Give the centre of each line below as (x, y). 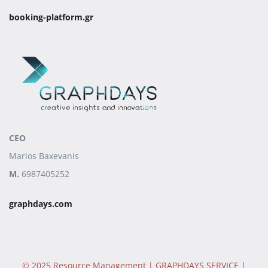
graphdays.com (41, 203)
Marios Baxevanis (44, 156)
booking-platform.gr (51, 17)
